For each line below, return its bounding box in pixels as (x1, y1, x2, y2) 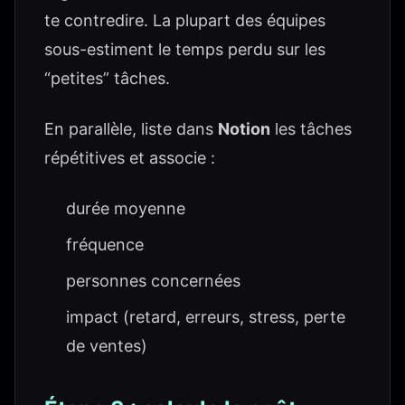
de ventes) (66, 336, 147, 355)
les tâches (270, 119, 352, 138)
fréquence (66, 235, 144, 254)
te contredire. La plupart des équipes (44, 11, 325, 30)
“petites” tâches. (44, 69, 170, 88)
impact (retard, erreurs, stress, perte (66, 307, 345, 326)
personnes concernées (66, 271, 240, 290)
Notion (218, 119, 270, 138)
